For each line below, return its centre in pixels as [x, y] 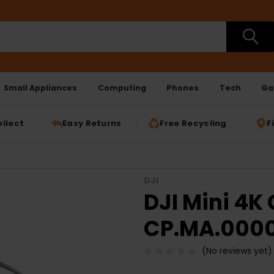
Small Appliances [41, 87]
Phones [183, 87]
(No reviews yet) [237, 251]
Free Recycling [193, 124]
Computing [122, 87]
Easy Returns [92, 124]
